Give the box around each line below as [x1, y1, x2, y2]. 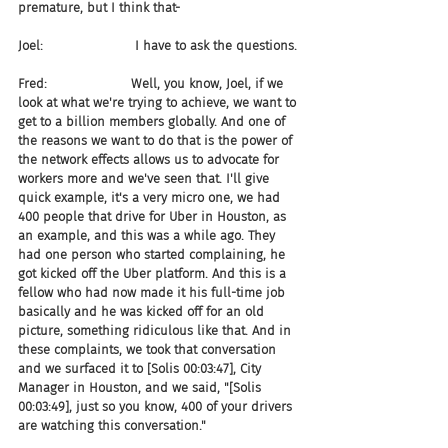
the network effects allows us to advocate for [18, 152, 283, 167]
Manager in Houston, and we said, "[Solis [18, 380, 265, 395]
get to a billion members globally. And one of [18, 114, 289, 129]
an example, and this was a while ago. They [18, 228, 279, 243]
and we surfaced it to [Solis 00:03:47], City [18, 361, 265, 376]
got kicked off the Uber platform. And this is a [18, 266, 290, 281]
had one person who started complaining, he [18, 247, 289, 262]
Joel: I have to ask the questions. [18, 38, 297, 53]
